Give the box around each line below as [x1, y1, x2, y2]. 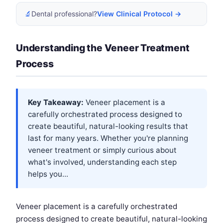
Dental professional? [31, 9, 97, 18]
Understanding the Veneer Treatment [16, 42, 190, 54]
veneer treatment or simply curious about [28, 145, 177, 155]
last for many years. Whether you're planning [28, 133, 188, 143]
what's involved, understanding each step [28, 157, 177, 167]
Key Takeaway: [28, 98, 84, 108]
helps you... [28, 169, 68, 179]
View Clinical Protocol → [97, 9, 181, 18]
